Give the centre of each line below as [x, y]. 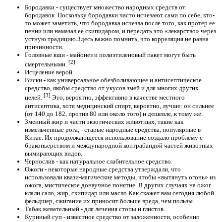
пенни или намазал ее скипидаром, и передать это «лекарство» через [120, 31]
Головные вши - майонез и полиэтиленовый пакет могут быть [110, 55]
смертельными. [47, 64]
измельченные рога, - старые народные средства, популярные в [113, 129]
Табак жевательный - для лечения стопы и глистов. [95, 209]
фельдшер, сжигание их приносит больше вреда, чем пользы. [110, 201]
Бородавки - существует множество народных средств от [105, 7]
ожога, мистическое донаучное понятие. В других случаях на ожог [118, 185]
